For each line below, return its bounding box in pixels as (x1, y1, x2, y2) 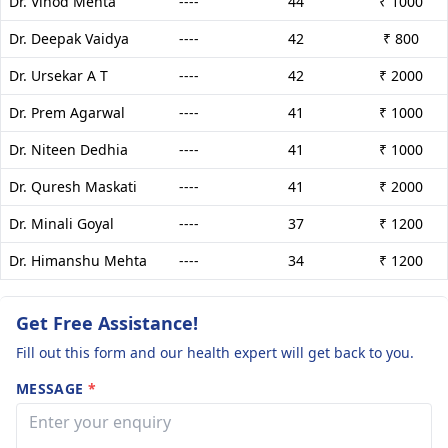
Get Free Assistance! (16, 310, 198, 335)
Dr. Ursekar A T (9, 65, 108, 85)
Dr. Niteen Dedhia (9, 139, 128, 159)
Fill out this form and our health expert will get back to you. (16, 342, 414, 362)
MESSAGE (16, 378, 88, 398)
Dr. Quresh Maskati (9, 176, 137, 196)
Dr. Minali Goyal (9, 213, 114, 233)
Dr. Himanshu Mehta (9, 250, 147, 270)
